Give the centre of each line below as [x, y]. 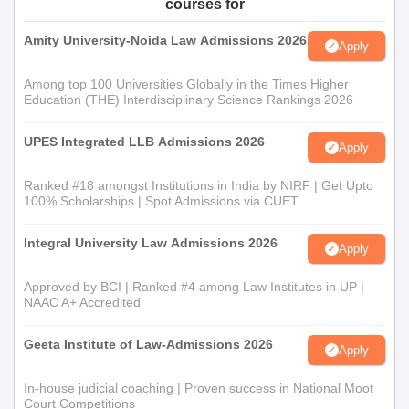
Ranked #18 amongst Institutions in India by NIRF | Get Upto [199, 185]
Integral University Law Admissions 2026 [151, 243]
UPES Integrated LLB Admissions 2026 [144, 142]
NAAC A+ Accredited [82, 302]
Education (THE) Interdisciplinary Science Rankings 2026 [189, 100]
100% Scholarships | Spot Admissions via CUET [161, 201]
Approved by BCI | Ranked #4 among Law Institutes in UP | [194, 287]
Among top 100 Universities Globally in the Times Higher [186, 84]
